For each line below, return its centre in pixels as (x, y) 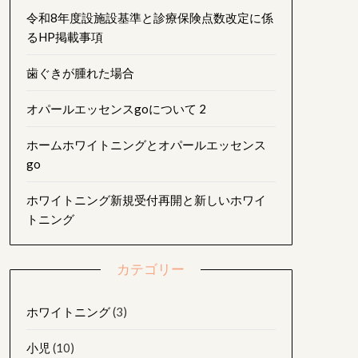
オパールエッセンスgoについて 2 (116, 108)
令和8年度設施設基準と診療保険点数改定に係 (149, 17)
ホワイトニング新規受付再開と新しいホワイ (146, 199)
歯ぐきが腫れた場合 (80, 72)
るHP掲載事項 (64, 36)
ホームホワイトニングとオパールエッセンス (146, 144)
